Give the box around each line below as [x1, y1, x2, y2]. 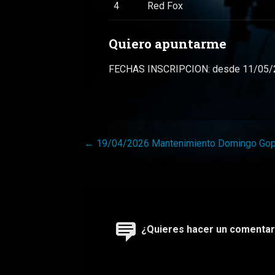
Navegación [83, 134, 172, 155]
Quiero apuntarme [109, 34, 227, 52]
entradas [83, 175, 149, 195]
